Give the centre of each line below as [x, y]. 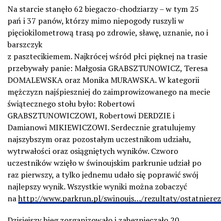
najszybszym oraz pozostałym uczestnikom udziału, [99, 139]
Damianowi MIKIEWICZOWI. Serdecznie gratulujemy [101, 127]
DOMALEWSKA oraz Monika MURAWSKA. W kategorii [103, 80]
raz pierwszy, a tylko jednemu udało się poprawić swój [103, 174]
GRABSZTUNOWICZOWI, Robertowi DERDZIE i [91, 115]
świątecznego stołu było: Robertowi [71, 103]
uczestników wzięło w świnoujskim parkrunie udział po [104, 163]
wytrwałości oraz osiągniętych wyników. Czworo [93, 151]
